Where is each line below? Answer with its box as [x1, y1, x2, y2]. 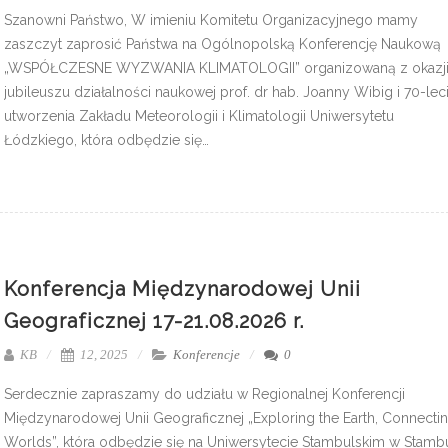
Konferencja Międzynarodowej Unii [4, 276, 361, 301]
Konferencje [173, 346, 240, 362]
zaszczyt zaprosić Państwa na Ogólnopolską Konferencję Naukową [4, 35, 441, 52]
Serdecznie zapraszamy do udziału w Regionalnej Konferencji [4, 385, 405, 402]
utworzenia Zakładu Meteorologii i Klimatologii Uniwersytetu [4, 107, 394, 124]
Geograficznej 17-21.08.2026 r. [4, 308, 304, 333]
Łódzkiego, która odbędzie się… [4, 131, 209, 148]
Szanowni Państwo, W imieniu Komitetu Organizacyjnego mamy [4, 11, 418, 28]
